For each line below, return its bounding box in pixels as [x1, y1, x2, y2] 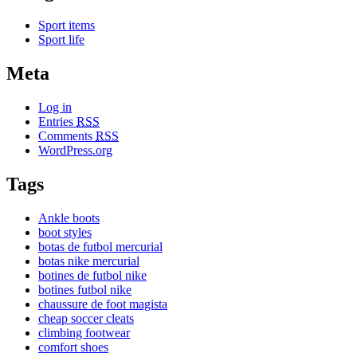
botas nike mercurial [38, 253, 139, 268]
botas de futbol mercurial [38, 239, 163, 253]
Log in [38, 100, 72, 115]
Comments [38, 129, 96, 143]
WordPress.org [38, 143, 112, 158]
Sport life [38, 33, 84, 47]
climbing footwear [38, 325, 130, 339]
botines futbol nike [38, 282, 131, 296]
